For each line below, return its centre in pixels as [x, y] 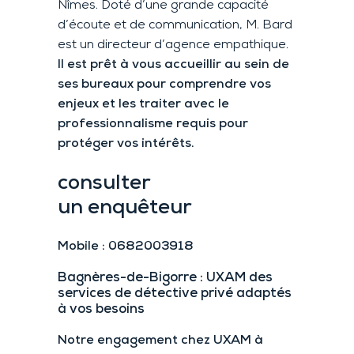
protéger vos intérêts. [126, 144]
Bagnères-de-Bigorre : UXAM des [165, 277]
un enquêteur [124, 208]
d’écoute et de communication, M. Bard [175, 26]
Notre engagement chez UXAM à [160, 340]
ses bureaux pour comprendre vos [164, 85]
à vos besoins [101, 309]
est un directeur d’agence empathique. [173, 45]
